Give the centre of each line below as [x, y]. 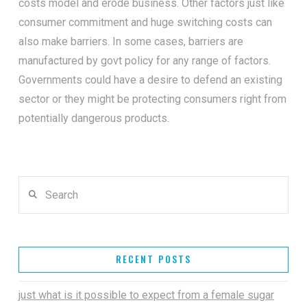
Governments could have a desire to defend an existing [150, 79]
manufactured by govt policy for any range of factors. [144, 60]
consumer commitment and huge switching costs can [145, 22]
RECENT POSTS [153, 259]
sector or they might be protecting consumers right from [152, 99]
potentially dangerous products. [94, 118]
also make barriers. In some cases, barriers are [131, 41]
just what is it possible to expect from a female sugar [146, 295]
